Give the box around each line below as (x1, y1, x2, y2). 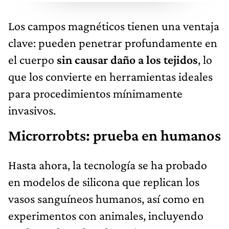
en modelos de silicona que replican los (8, 174, 199, 189)
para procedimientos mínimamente (8, 86, 182, 100)
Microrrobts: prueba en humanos (8, 126, 221, 144)
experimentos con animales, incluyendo (8, 208, 203, 222)
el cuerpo (8, 52, 54, 66)
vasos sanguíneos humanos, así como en (8, 191, 204, 205)
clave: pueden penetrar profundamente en (8, 35, 217, 50)
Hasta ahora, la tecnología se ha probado (8, 157, 207, 172)
